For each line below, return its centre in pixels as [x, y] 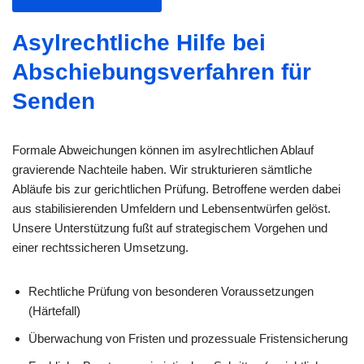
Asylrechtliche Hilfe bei [139, 43]
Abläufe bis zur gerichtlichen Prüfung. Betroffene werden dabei [176, 189]
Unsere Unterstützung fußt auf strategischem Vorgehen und [170, 228]
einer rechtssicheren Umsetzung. [100, 248]
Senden [54, 102]
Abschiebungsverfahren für [162, 72]
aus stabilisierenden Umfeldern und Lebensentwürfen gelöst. [171, 209]
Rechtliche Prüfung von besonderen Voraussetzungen [171, 292]
